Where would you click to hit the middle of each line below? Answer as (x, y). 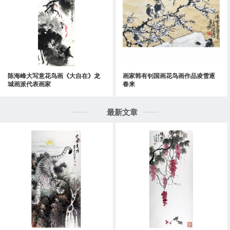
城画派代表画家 (29, 84)
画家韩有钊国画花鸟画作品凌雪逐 (169, 76)
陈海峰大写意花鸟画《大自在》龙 (54, 76)
